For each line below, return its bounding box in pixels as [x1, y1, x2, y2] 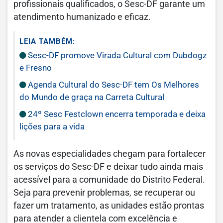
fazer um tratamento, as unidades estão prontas [13, 200, 204, 211]
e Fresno [19, 62, 52, 73]
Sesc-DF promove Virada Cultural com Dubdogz [26, 50, 207, 60]
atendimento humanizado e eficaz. [13, 11, 151, 22]
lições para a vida [19, 121, 85, 131]
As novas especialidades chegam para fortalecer [13, 148, 206, 159]
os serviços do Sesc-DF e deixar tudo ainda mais [13, 161, 203, 172]
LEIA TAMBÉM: [19, 36, 75, 46]
